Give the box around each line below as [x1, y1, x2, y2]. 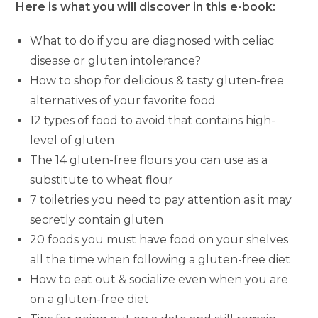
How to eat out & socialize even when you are [30, 273, 289, 287]
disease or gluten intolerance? [30, 54, 202, 68]
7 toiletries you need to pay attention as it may [30, 193, 292, 207]
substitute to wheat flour [30, 173, 174, 187]
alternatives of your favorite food [30, 94, 216, 108]
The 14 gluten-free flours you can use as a [30, 153, 268, 168]
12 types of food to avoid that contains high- [30, 114, 276, 128]
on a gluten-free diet [30, 292, 150, 307]
